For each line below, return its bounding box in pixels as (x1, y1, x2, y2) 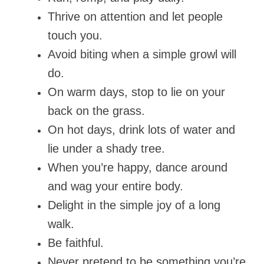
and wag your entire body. (48, 180, 183, 193)
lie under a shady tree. (48, 142, 165, 156)
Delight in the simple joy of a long (48, 199, 220, 212)
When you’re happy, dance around (48, 161, 227, 174)
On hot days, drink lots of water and (48, 123, 235, 137)
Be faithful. (48, 236, 104, 250)
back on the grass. (48, 104, 145, 118)
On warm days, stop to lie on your (48, 85, 225, 99)
